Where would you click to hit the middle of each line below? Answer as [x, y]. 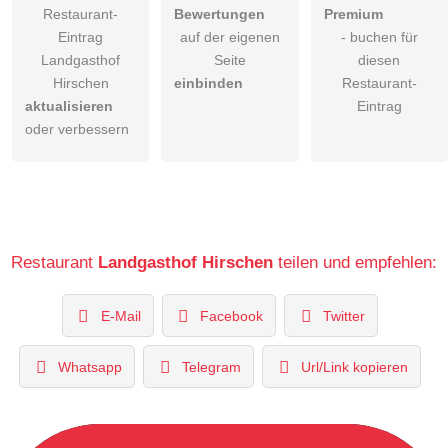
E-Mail [120, 315]
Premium [353, 14]
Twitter [344, 315]
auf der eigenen [229, 37]
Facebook [232, 315]
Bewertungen [220, 14]
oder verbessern [77, 129]
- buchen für [379, 37]
